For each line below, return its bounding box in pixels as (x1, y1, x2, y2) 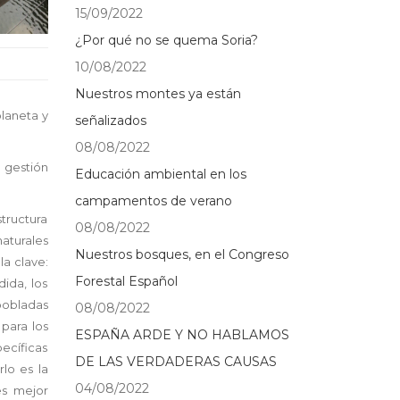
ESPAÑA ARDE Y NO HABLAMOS (74, 327, 289, 343)
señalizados (74, 112, 146, 129)
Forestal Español (74, 273, 178, 289)
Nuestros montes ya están (74, 86, 241, 102)
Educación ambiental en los (74, 166, 246, 182)
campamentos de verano (74, 193, 232, 209)
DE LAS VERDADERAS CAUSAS (74, 354, 277, 370)
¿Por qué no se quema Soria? (74, 32, 258, 48)
